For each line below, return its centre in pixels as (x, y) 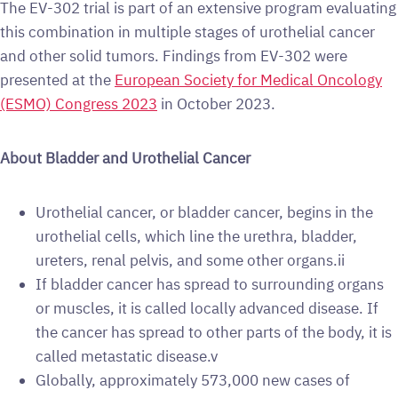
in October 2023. (216, 103)
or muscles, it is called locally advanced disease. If (207, 308)
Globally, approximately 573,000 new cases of (193, 380)
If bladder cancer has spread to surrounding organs (210, 284)
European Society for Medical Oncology (248, 80)
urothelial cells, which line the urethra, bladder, (196, 236)
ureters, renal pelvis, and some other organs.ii (190, 260)
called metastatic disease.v (127, 356)
